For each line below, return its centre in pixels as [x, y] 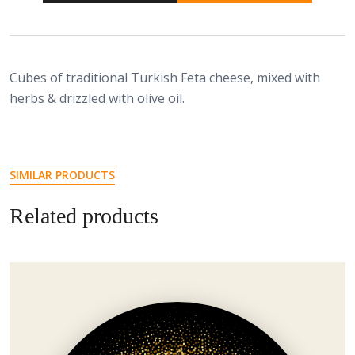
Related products [84, 216]
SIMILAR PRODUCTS [62, 174]
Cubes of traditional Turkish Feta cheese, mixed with [165, 77]
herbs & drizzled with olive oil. [97, 98]
